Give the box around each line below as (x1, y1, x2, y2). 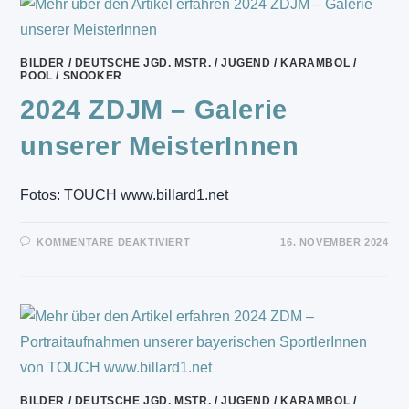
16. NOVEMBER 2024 (280, 236, 389, 247)
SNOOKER (62, 69, 122, 82)
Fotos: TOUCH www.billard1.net (20, 187, 229, 203)
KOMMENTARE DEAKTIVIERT (37, 236, 191, 247)
